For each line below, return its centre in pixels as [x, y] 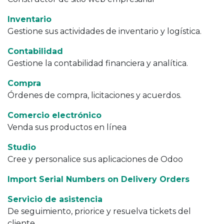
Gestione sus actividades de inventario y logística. [104, 31]
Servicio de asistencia [55, 199]
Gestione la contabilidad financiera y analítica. [98, 63]
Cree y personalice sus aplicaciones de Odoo [95, 159]
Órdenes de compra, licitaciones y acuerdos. [94, 95]
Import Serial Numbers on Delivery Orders [98, 179]
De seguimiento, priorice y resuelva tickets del [99, 211]
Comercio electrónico [54, 115]
